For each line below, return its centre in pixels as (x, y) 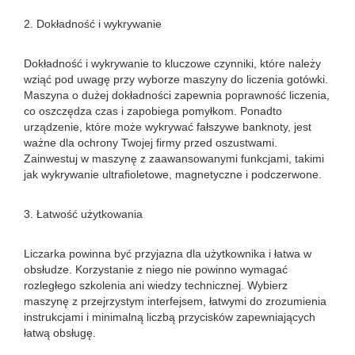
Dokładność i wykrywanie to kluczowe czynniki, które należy (172, 63)
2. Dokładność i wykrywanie (93, 24)
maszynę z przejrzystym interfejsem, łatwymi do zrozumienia (175, 301)
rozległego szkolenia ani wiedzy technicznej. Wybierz (156, 285)
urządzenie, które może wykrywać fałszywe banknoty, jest (168, 127)
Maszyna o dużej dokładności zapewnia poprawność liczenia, (177, 95)
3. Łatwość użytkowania (83, 214)
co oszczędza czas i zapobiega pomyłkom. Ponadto (153, 111)
